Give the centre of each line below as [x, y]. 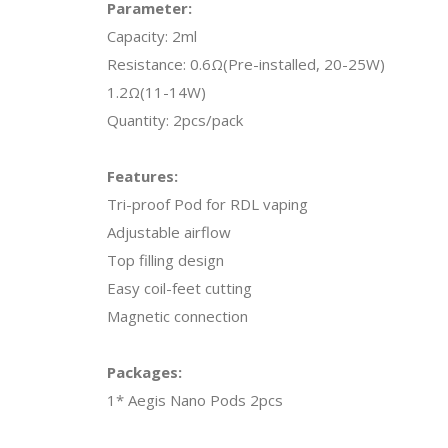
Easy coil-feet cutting [179, 287]
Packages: [144, 371]
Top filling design [165, 259]
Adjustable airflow [169, 231]
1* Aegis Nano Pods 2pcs [195, 399]
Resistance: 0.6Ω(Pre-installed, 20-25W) [246, 63]
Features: [142, 175]
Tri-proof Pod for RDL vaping [207, 203]
